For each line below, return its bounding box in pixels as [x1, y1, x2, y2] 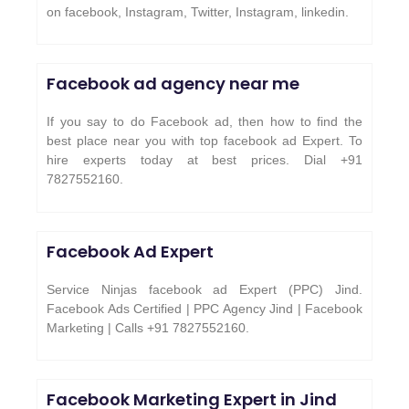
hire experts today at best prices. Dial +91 [47, 152, 362, 168]
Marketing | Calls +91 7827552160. [47, 320, 249, 335]
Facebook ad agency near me [47, 72, 299, 96]
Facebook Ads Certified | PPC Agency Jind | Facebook [47, 300, 362, 316]
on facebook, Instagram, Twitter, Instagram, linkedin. [47, 4, 349, 19]
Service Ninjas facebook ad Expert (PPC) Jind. [47, 281, 362, 297]
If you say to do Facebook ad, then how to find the [47, 114, 362, 130]
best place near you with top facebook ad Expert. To [47, 133, 362, 149]
